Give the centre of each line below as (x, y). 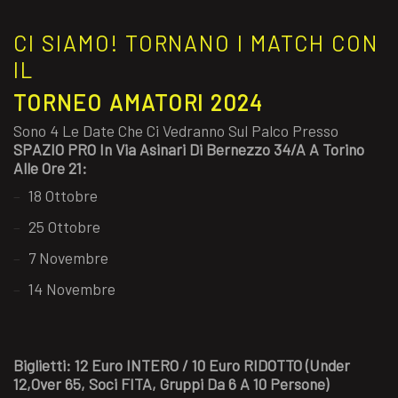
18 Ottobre (63, 196)
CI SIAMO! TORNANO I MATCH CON (196, 42)
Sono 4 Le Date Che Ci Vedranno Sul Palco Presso (176, 130)
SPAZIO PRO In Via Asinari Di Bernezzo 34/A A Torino (189, 149)
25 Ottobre (64, 227)
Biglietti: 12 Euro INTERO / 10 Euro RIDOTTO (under (182, 365)
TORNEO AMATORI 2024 (139, 102)
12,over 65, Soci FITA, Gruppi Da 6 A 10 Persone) (171, 383)
